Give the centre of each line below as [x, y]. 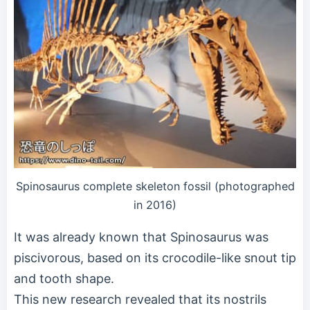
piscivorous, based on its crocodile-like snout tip [155, 257]
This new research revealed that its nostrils [140, 299]
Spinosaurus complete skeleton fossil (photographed [155, 186]
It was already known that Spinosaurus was [141, 237]
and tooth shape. [64, 278]
